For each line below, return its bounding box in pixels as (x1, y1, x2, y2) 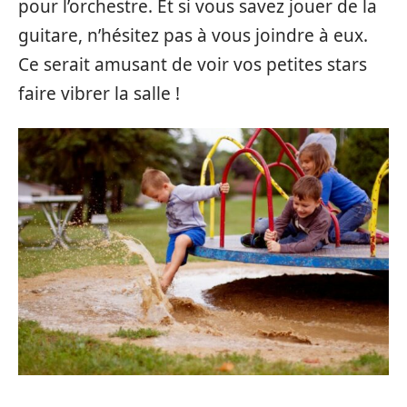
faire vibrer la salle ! (18, 81, 180, 105)
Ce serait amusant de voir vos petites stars (18, 52, 367, 76)
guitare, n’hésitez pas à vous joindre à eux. (18, 23, 368, 47)
